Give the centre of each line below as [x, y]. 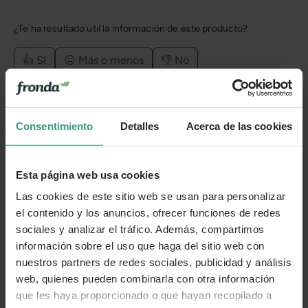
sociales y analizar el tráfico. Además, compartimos [140, 229]
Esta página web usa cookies [88, 175]
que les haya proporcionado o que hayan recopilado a [144, 295]
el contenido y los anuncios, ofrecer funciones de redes [148, 212]
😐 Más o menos [104, 60]
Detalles [140, 126]
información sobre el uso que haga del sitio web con [140, 245]
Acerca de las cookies [239, 126]
